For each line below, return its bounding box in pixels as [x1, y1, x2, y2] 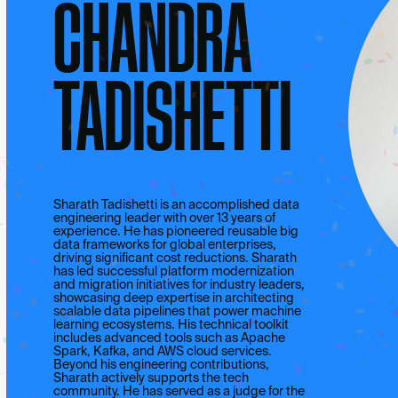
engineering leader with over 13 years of [53, 211, 276, 225]
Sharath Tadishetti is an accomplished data [53, 198, 300, 211]
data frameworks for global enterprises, [53, 238, 277, 251]
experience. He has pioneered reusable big [53, 225, 299, 238]
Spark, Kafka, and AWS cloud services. [53, 345, 273, 358]
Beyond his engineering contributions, [53, 358, 270, 371]
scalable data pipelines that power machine [53, 305, 302, 318]
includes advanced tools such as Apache [53, 331, 286, 345]
